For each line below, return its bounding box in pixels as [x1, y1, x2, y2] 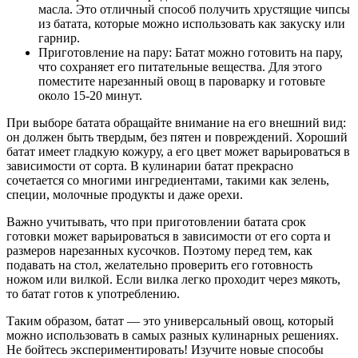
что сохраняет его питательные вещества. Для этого [38, 59, 322, 74]
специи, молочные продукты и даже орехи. [6, 187, 243, 201]
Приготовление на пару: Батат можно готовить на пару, [38, 45, 343, 59]
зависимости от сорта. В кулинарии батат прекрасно [6, 158, 293, 173]
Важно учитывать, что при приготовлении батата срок [6, 214, 306, 229]
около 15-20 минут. [38, 88, 142, 102]
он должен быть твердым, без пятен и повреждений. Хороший [6, 129, 348, 144]
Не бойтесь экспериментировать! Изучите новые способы [6, 342, 324, 356]
